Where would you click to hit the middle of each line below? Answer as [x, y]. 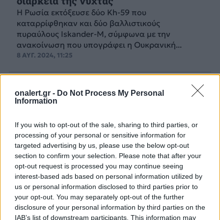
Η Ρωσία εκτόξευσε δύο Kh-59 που [81, 12]
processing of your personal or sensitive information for [100, 135]
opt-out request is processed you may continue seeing [99, 166]
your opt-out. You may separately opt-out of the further [99, 197]
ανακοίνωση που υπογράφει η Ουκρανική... [99, 44]
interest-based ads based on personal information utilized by [109, 176]
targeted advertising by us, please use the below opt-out [102, 145]
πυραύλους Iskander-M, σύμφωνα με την [93, 34]
